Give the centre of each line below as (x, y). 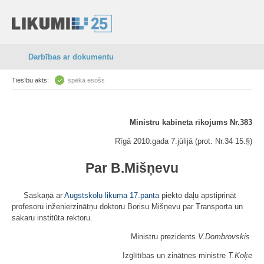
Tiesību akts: (30, 80)
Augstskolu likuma (96, 195)
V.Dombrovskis (224, 237)
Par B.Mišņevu (132, 168)
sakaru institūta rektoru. (52, 218)
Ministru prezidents (164, 237)
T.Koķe (240, 255)
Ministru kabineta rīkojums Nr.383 (191, 122)
